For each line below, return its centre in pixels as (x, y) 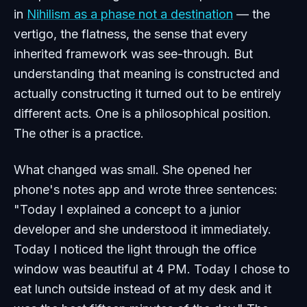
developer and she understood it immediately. (143, 229)
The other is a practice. (79, 133)
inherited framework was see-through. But (133, 54)
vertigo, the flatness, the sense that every (131, 34)
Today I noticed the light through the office (135, 249)
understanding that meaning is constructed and (147, 74)
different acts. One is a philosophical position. (143, 113)
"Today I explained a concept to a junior (127, 209)
